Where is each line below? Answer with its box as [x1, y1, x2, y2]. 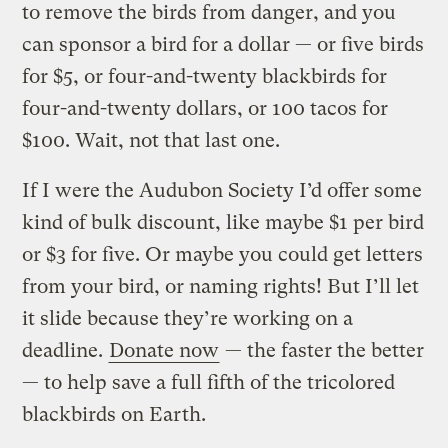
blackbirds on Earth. [22, 402, 207, 426]
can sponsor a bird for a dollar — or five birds [22, 32, 425, 56]
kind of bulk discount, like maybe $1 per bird [22, 210, 425, 234]
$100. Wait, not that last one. [22, 128, 281, 152]
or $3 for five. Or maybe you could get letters [22, 242, 424, 266]
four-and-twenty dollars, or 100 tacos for [22, 96, 389, 120]
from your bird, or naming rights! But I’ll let [22, 274, 420, 298]
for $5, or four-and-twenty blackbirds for [22, 64, 388, 88]
